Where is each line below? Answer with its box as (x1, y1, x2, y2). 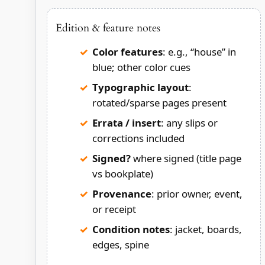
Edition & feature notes (55, 21, 160, 36)
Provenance (92, 187, 151, 201)
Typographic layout (92, 80, 189, 95)
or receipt (92, 202, 136, 216)
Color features (92, 45, 163, 59)
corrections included (92, 131, 185, 146)
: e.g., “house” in (162, 45, 236, 59)
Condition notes (92, 222, 170, 237)
